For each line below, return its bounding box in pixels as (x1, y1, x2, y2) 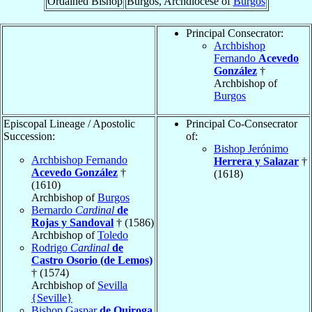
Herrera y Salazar (214, 155, 299, 167)
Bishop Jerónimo (214, 142, 288, 155)
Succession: (3, 130, 55, 142)
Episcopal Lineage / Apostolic (3, 117, 135, 130)
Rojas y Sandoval (31, 216, 114, 228)
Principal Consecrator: (186, 26, 283, 39)
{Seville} (31, 291, 72, 304)
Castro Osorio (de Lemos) (31, 253, 153, 266)
